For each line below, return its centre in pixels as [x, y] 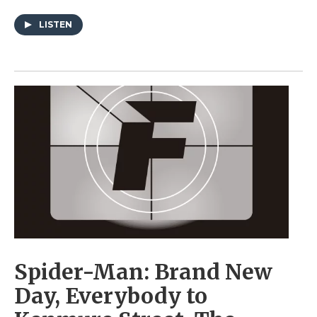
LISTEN [56, 25]
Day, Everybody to [111, 296]
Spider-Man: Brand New [143, 272]
